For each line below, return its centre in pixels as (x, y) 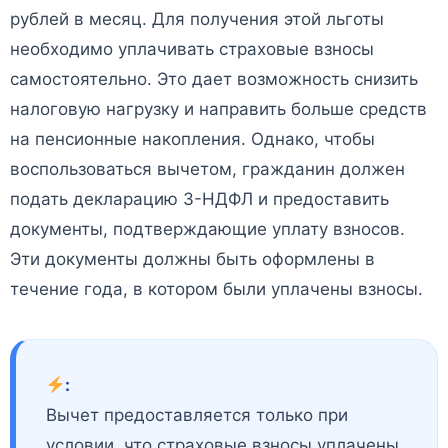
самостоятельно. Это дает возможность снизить (214, 79)
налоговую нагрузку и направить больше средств (218, 109)
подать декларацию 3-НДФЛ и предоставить (199, 199)
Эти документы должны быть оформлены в (192, 259)
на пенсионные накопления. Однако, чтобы (192, 139)
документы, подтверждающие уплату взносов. (207, 229)
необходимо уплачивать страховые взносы (192, 49)
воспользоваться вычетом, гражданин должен (207, 169)
